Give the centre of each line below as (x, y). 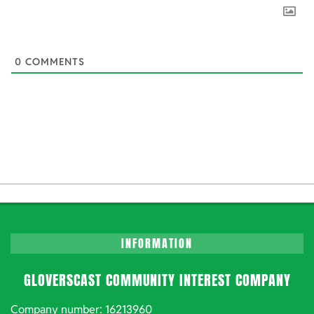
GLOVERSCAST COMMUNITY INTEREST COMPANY (157, 280)
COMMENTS (53, 62)
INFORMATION (157, 243)
